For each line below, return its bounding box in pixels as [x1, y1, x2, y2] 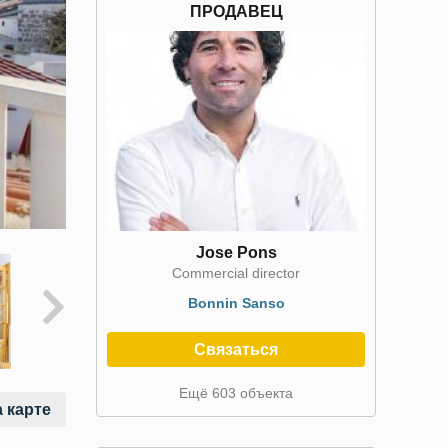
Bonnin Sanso [187, 295, 285, 311]
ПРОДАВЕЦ [189, 3, 283, 20]
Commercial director [172, 265, 300, 281]
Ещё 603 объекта [179, 385, 293, 401]
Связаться [194, 341, 278, 358]
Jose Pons [195, 244, 277, 261]
